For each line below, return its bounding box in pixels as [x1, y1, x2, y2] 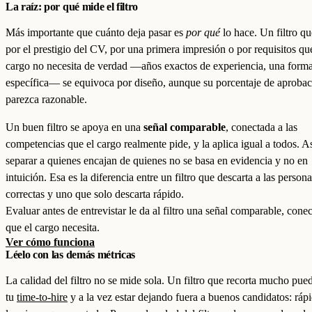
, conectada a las [226, 121, 297, 133]
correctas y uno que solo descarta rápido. [6, 188, 184, 200]
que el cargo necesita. [6, 221, 100, 233]
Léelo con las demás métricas [6, 249, 136, 260]
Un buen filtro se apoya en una [6, 121, 143, 133]
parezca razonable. [6, 93, 87, 105]
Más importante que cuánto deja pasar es [6, 26, 186, 38]
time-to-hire [17, 291, 68, 303]
